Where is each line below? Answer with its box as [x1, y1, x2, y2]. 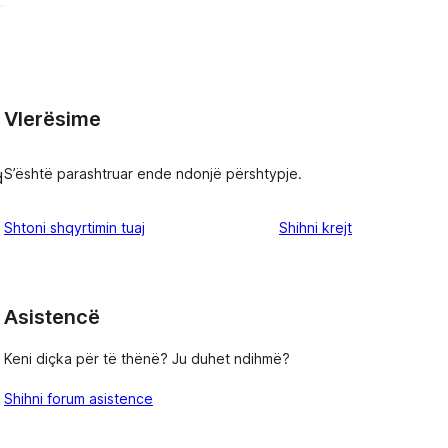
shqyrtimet [351, 218, 421, 236]
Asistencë [4, 305, 100, 330]
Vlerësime [4, 106, 101, 131]
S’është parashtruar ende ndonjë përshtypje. [4, 165, 302, 183]
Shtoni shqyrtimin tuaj [4, 219, 145, 237]
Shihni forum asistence [4, 389, 153, 407]
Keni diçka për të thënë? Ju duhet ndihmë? [4, 349, 290, 367]
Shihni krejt [279, 219, 352, 237]
